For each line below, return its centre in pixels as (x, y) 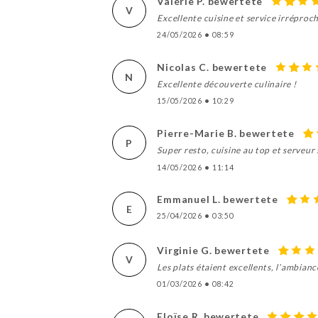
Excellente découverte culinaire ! (227, 84)
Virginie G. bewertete (213, 250)
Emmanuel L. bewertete (218, 199)
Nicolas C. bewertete (212, 67)
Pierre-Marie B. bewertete (226, 133)
